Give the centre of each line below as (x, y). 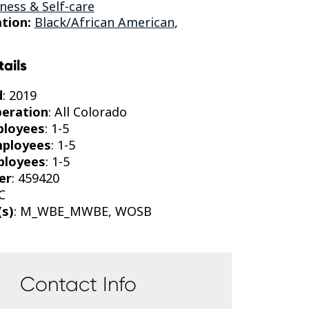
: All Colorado (87, 111)
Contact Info (79, 283)
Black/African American (104, 22)
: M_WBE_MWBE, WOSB (82, 211)
